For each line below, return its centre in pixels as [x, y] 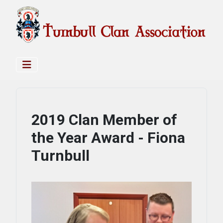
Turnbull [60, 156]
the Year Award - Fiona [108, 138]
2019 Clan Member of [104, 120]
